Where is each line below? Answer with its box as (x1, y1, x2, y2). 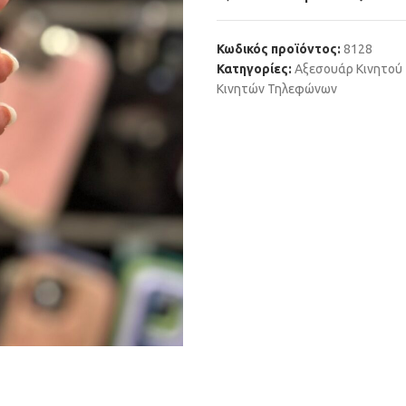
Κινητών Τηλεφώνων (217, 82, 337, 96)
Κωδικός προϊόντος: (217, 42, 343, 56)
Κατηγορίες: (217, 62, 292, 76)
